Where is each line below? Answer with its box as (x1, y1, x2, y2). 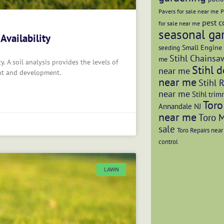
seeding (158, 43, 180, 52)
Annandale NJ (158, 101, 201, 111)
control (158, 137, 178, 146)
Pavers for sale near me (158, 7, 218, 15)
